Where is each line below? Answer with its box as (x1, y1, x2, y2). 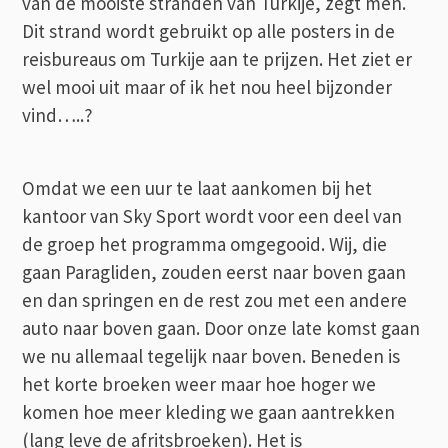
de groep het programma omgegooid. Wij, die (22, 231, 388, 256)
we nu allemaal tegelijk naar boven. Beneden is (22, 343, 401, 368)
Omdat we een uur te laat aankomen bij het (22, 175, 373, 200)
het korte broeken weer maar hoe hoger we (22, 371, 377, 396)
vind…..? (22, 102, 94, 127)
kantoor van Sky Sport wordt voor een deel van (22, 203, 403, 228)
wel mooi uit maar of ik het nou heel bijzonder (22, 74, 393, 99)
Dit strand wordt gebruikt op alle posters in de (22, 18, 396, 43)
